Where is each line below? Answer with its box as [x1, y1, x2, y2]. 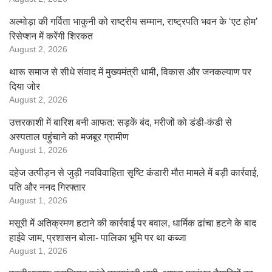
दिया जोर [9, 81, 40, 92]
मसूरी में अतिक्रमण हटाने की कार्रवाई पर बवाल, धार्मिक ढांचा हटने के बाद [9, 218, 256, 228]
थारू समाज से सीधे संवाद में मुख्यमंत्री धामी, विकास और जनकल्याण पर [9, 67, 251, 77]
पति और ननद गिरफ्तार [9, 182, 86, 192]
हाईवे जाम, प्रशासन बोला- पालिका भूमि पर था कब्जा [9, 233, 186, 243]
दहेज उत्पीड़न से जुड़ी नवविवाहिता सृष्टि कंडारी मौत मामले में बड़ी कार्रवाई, [9, 168, 259, 178]
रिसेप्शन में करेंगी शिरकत [9, 31, 93, 41]
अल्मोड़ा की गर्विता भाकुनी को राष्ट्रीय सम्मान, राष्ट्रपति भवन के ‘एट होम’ [9, 16, 258, 27]
